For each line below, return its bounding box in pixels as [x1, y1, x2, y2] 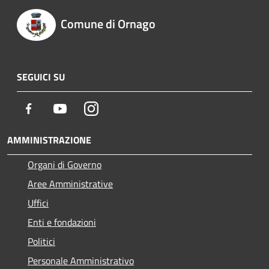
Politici [28, 234, 55, 249]
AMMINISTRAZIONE [7, 132, 91, 147]
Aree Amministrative [28, 176, 113, 191]
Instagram [98, 100, 139, 115]
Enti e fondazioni [28, 214, 96, 229]
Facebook [35, 100, 73, 115]
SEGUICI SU [17, 69, 65, 84]
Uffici [28, 195, 49, 210]
